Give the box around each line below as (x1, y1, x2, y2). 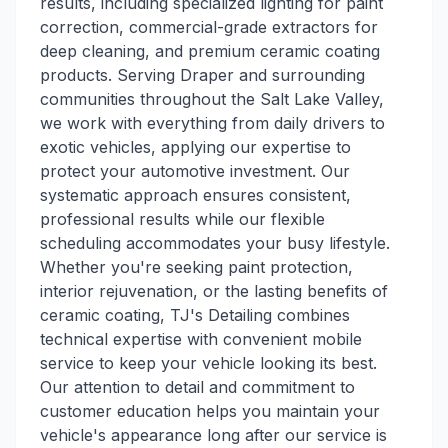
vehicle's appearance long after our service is (40, 425, 387, 445)
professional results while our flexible (40, 209, 325, 229)
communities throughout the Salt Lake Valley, (40, 89, 384, 109)
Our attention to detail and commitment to (40, 377, 355, 397)
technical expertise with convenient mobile (40, 329, 362, 349)
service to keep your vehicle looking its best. (40, 353, 377, 373)
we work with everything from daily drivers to (40, 113, 385, 133)
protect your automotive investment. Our (40, 161, 350, 181)
